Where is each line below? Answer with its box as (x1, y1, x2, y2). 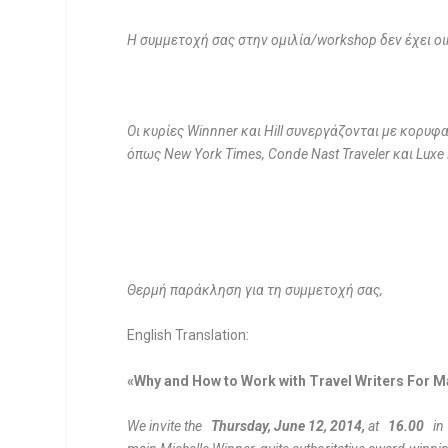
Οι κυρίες (127, 122, 188, 139)
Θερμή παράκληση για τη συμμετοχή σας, (127, 282, 384, 299)
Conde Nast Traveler (268, 145, 394, 162)
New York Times (164, 145, 263, 162)
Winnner (187, 122, 242, 139)
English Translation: (127, 327, 250, 344)
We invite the (127, 418, 212, 435)
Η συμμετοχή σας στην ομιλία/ (127, 32, 318, 49)
